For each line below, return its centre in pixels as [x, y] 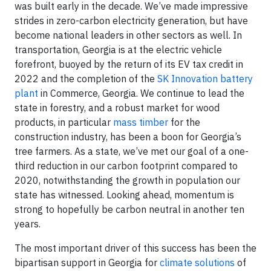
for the [184, 122]
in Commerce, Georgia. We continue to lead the [141, 93]
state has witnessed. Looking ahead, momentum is [124, 194]
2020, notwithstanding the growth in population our [127, 180]
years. [29, 224]
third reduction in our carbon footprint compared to [126, 165]
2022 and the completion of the [86, 78]
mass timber [141, 122]
